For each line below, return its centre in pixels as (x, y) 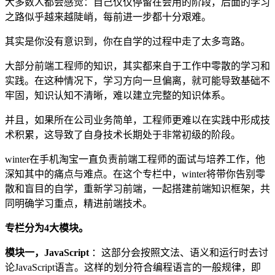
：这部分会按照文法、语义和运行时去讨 (180, 253)
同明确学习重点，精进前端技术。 (79, 204)
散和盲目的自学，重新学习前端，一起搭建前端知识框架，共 (137, 189)
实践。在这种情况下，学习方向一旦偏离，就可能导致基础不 (137, 81)
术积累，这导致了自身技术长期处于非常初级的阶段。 (123, 135)
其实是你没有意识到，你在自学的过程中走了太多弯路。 (128, 42)
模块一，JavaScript (48, 253)
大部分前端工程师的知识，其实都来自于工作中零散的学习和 (137, 66)
